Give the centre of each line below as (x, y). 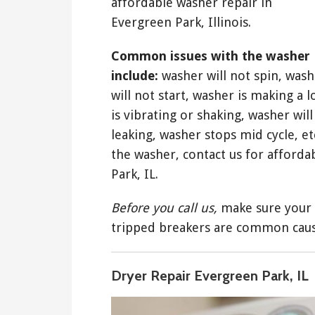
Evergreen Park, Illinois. (181, 22)
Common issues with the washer (211, 56)
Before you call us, (164, 208)
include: (135, 76)
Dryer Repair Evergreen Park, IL (210, 276)
